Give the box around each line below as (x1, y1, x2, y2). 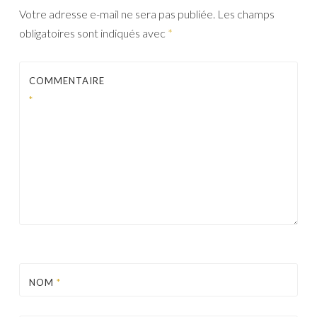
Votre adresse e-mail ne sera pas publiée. (19, 7, 215, 21)
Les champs (217, 7, 275, 21)
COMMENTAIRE (29, 75, 105, 86)
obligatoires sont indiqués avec (19, 26, 168, 40)
